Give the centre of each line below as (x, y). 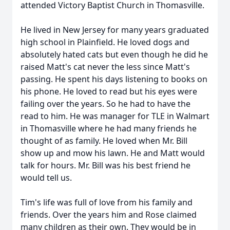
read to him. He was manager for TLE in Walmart (115, 116)
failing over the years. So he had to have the (106, 104)
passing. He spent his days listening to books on (114, 79)
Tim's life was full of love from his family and (107, 202)
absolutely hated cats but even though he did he (114, 54)
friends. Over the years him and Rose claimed (109, 215)
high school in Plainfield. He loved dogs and (105, 42)
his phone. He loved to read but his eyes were (109, 91)
